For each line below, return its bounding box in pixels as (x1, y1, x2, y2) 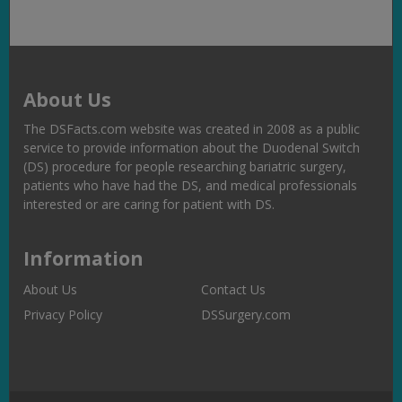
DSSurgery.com (201, 306, 291, 323)
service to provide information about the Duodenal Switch (23, 138, 360, 156)
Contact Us (201, 281, 266, 298)
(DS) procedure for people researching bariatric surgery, (23, 157, 346, 175)
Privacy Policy (23, 306, 102, 323)
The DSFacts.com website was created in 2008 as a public (23, 119, 360, 137)
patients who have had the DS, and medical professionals (23, 176, 357, 194)
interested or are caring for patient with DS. (23, 195, 275, 213)
